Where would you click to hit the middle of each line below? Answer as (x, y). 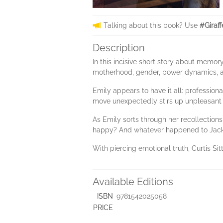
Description (119, 48)
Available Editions (133, 182)
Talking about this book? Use (152, 25)
